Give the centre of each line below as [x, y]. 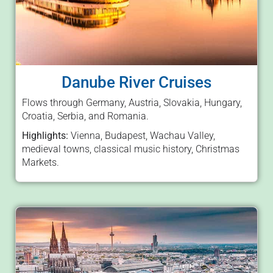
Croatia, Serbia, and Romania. [85, 116]
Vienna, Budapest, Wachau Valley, [142, 135]
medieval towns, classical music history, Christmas [131, 149]
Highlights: [45, 135]
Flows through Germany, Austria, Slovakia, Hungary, [132, 102]
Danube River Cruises [136, 82]
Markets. [41, 162]
